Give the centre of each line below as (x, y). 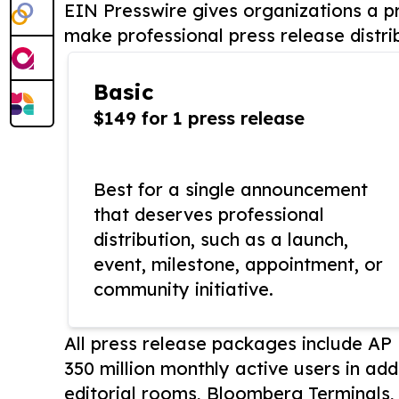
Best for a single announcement (231, 190)
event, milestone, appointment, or (238, 265)
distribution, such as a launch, (221, 240)
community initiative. (183, 289)
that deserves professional (209, 215)
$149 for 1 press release (199, 118)
